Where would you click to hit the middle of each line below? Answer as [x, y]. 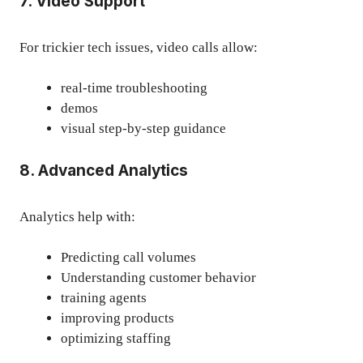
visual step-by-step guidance [143, 129]
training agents [104, 298]
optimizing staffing [116, 339]
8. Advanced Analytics [104, 170]
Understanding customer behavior [158, 278]
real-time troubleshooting [134, 88]
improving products [117, 318]
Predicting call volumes [128, 258]
